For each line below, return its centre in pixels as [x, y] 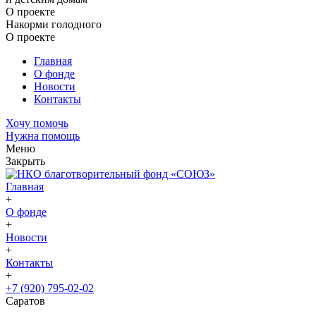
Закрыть [25, 161]
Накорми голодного [54, 24]
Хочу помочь [37, 123]
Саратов [25, 301]
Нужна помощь [43, 136]
